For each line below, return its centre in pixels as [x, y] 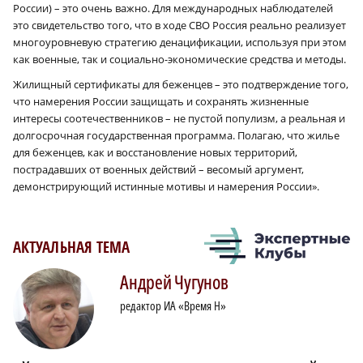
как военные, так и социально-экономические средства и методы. [179, 60]
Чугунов [200, 282]
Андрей [146, 282]
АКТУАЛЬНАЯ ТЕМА [72, 248]
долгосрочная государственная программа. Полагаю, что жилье [176, 136]
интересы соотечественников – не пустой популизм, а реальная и [179, 119]
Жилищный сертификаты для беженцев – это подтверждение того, [181, 85]
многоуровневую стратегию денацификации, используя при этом [180, 43]
